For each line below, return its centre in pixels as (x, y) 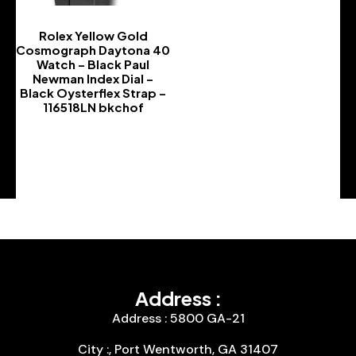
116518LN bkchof (93, 106)
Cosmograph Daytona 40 (93, 49)
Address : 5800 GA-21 (178, 318)
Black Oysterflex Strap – (93, 92)
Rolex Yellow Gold (93, 35)
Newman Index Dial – (93, 78)
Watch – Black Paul (93, 64)
